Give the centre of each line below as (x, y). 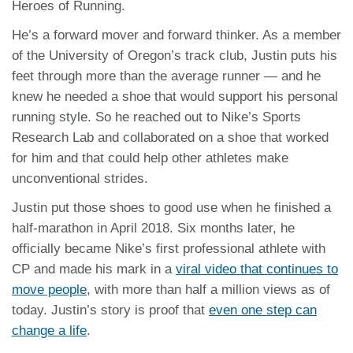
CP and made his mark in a (94, 269)
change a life (49, 330)
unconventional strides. (80, 178)
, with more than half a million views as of (208, 289)
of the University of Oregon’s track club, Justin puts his (175, 55)
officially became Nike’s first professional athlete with (169, 248)
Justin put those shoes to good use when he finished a (171, 207)
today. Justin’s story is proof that (110, 310)
